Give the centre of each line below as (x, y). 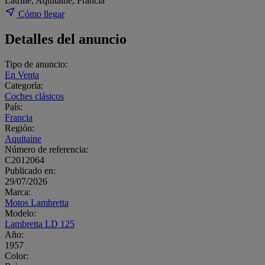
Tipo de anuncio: (36, 64)
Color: (17, 256)
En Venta (22, 75)
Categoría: (24, 85)
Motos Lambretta (37, 202)
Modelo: (20, 213)
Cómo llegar (41, 14)
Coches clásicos (34, 96)
